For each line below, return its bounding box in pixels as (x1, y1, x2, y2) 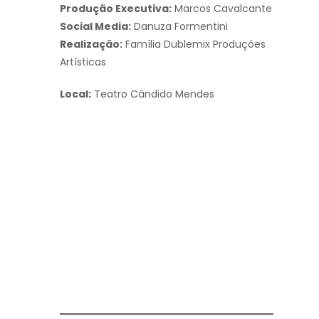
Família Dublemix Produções (122, 36, 266, 51)
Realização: (60, 36, 122, 51)
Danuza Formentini (131, 19, 228, 33)
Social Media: (60, 19, 131, 33)
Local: (60, 86, 91, 101)
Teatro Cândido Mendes (91, 86, 214, 101)
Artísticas (60, 54, 106, 69)
